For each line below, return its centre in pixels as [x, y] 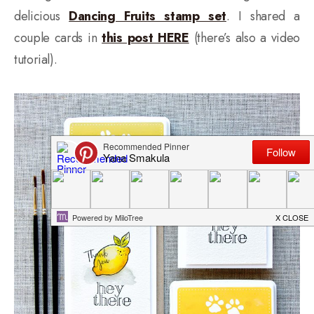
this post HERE [145, 37]
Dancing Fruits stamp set [148, 16]
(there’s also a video [244, 37]
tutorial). [36, 59]
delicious [42, 16]
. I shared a [263, 16]
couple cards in [58, 37]
